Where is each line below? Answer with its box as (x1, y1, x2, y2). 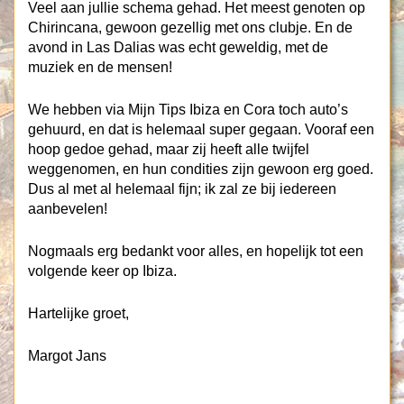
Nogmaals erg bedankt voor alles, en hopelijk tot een (28, 243, 363, 259)
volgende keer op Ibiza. (28, 263, 177, 279)
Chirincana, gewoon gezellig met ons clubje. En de (28, 20, 353, 35)
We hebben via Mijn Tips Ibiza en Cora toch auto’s (28, 102, 348, 117)
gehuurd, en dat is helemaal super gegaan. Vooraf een (28, 122, 374, 137)
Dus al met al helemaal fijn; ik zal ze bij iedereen (28, 181, 336, 197)
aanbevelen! (28, 201, 107, 216)
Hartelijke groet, (28, 306, 129, 321)
